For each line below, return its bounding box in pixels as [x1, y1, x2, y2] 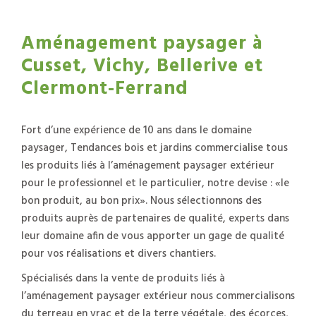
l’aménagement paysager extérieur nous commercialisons [21, 287, 295, 305]
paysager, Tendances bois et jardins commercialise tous [21, 139, 288, 157]
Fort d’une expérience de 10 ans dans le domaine [21, 121, 252, 139]
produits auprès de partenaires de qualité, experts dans [21, 209, 289, 227]
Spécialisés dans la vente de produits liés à [21, 269, 225, 287]
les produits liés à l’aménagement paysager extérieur [21, 157, 274, 174]
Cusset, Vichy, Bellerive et [21, 51, 263, 82]
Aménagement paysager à [21, 28, 263, 59]
